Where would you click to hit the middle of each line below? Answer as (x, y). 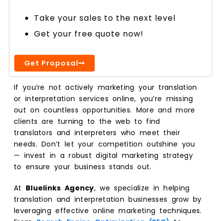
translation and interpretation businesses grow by (108, 199)
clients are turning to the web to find (87, 121)
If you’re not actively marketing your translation (106, 87)
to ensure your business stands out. (83, 166)
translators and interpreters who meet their (97, 132)
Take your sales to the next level (105, 18)
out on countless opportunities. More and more (105, 110)
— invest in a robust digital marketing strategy (104, 155)
